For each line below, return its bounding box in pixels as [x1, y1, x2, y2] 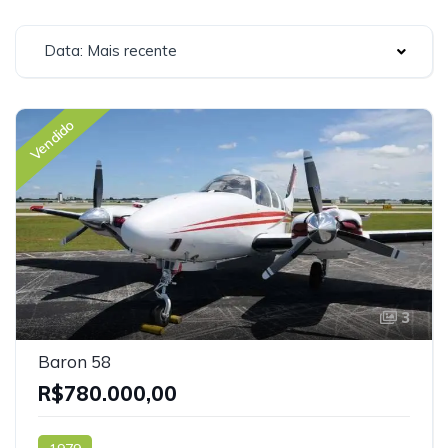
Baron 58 [38, 350, 111, 372]
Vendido [26, 116, 78, 164]
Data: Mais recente [44, 41, 177, 60]
